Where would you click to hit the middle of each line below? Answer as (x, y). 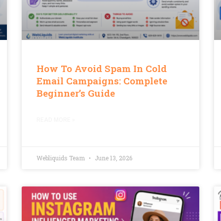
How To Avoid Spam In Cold (102, 68)
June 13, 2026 (113, 158)
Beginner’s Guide (76, 93)
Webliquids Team (61, 158)
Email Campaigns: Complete (102, 80)
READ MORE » (56, 120)
